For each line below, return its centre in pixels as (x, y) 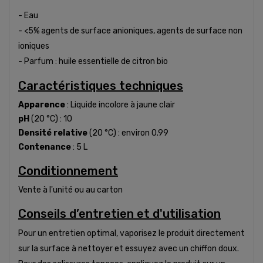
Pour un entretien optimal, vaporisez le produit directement (131, 233)
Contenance (45, 147)
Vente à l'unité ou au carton (70, 190)
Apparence (42, 104)
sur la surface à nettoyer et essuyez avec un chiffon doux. (129, 248)
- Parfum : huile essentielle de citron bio (93, 61)
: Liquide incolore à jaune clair (120, 104)
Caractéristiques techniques (101, 85)
